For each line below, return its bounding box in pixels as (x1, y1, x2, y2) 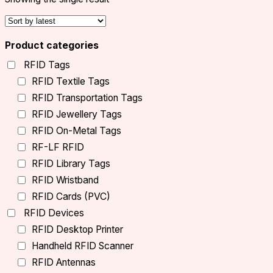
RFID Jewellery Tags (32, 108, 122, 120)
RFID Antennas (32, 256, 96, 268)
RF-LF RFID (32, 141, 84, 153)
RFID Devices (24, 207, 84, 219)
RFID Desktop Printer (32, 223, 123, 235)
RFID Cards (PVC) (32, 190, 110, 202)
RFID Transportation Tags (32, 91, 143, 104)
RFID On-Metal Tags (32, 124, 121, 136)
